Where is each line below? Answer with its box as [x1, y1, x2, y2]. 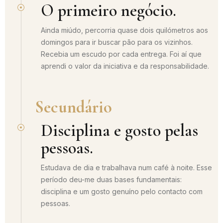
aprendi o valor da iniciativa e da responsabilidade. [41, 61, 209, 70]
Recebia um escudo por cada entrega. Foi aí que [41, 49, 202, 58]
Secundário [35, 97, 112, 117]
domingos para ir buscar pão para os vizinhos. [41, 37, 193, 46]
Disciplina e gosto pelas [41, 120, 198, 141]
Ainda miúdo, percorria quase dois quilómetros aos [41, 25, 208, 34]
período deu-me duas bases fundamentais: [41, 175, 182, 184]
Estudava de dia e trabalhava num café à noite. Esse [41, 163, 212, 172]
